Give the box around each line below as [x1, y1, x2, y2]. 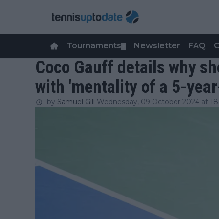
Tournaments [66, 41, 121, 50]
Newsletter [134, 41, 180, 50]
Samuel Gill [57, 97, 95, 106]
